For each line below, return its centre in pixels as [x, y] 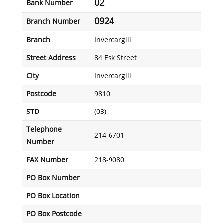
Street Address [51, 58]
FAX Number [47, 160]
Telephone [44, 130]
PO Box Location [53, 196]
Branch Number [53, 22]
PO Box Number [53, 178]
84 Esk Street [115, 58]
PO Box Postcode [54, 214]
